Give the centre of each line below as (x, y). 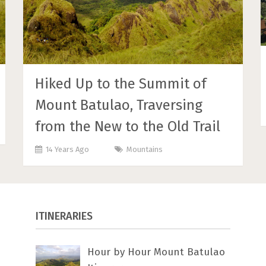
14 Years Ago (68, 149)
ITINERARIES (64, 216)
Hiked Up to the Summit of (121, 83)
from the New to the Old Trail (128, 126)
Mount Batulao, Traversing (119, 105)
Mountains (145, 149)
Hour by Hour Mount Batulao (156, 252)
